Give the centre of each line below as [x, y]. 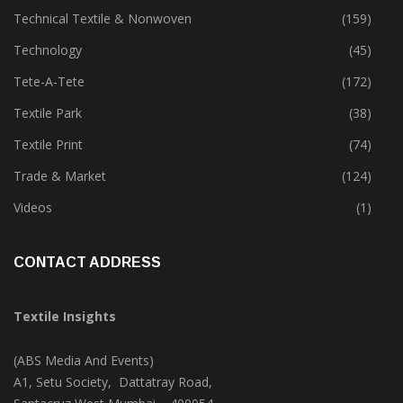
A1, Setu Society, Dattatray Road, [113, 382]
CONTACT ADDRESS [87, 263]
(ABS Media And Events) [84, 361]
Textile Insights [65, 317]
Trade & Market [60, 176]
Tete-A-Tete [49, 82]
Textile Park [48, 113]
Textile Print [48, 145]
